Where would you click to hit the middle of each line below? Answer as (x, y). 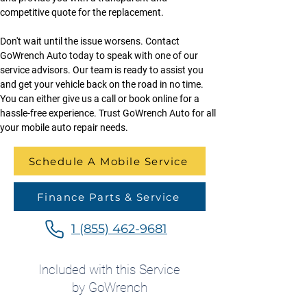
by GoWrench (109, 287)
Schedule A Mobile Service (108, 161)
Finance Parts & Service (108, 197)
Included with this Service (109, 270)
